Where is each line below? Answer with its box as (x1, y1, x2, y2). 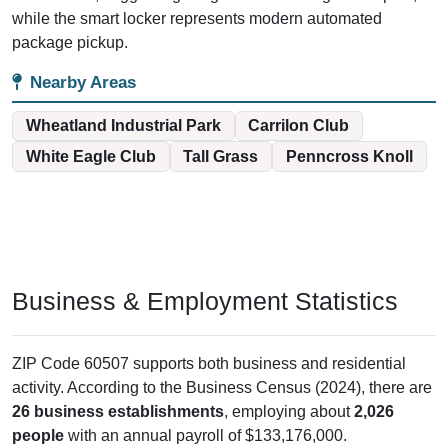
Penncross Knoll (285, 147, 413, 165)
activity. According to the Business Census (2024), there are (12, 379, 432, 397)
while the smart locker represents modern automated (12, 10, 382, 28)
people (12, 427, 64, 445)
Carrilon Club (248, 117, 350, 134)
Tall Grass (183, 147, 259, 165)
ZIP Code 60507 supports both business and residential (12, 355, 406, 373)
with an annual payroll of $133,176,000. (64, 427, 347, 445)
